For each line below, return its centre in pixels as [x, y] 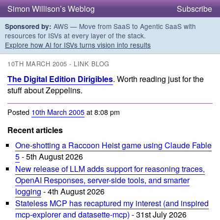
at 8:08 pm [102, 111]
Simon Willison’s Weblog [51, 9]
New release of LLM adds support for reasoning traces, [110, 168]
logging [28, 191]
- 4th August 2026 [73, 191]
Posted [19, 111]
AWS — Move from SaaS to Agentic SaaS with [124, 26]
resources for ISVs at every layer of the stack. [75, 35]
